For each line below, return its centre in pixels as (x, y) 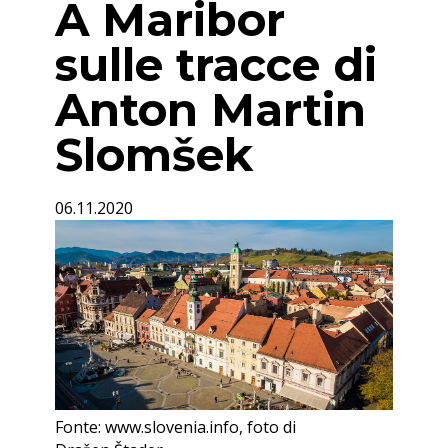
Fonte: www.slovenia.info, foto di (175, 426)
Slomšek (154, 154)
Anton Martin (210, 109)
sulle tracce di (216, 64)
